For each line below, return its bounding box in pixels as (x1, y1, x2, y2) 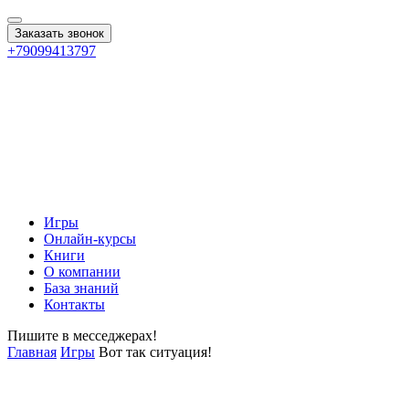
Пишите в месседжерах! (7, 328, 157, 343)
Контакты (44, 297, 105, 312)
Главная (7, 344, 57, 360)
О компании (44, 264, 121, 279)
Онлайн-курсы (44, 231, 136, 246)
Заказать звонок (15, 26, 104, 40)
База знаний (44, 280, 119, 296)
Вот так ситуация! (99, 344, 212, 360)
